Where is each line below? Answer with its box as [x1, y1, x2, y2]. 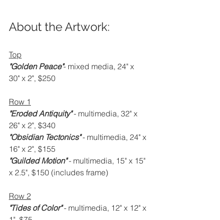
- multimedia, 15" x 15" [69, 156, 147, 165]
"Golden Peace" [9, 61, 63, 71]
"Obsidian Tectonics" [9, 132, 82, 142]
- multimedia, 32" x [74, 109, 139, 118]
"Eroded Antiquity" [9, 109, 74, 118]
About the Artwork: [9, 20, 110, 34]
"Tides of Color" [9, 203, 64, 213]
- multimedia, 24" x [82, 132, 148, 142]
